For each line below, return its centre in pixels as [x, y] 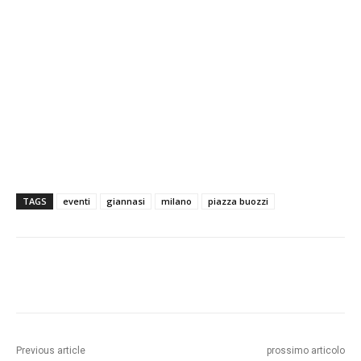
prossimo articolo [305, 351]
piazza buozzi [238, 201]
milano [176, 201]
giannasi [126, 201]
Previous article [51, 351]
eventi [77, 201]
